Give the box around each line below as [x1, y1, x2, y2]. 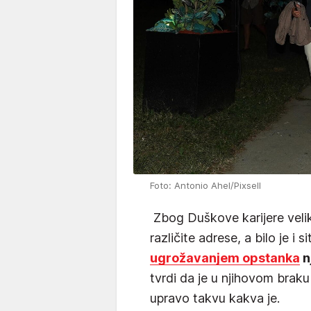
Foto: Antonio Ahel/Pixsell [150, 180, 261, 192]
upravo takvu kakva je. [150, 291, 280, 306]
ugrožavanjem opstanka [150, 251, 300, 266]
